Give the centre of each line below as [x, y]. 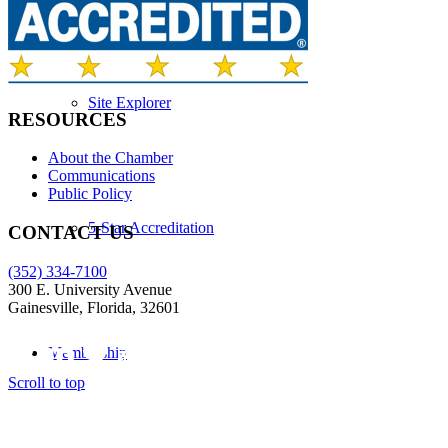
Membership [87, 352]
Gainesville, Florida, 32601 [94, 307]
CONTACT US [71, 233]
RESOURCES [67, 119]
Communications [101, 176]
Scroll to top [46, 382]
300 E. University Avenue [90, 289]
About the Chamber [110, 158]
